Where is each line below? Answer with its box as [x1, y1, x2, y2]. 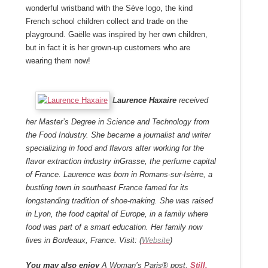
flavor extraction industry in [25, 157, 120, 166]
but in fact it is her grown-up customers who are [25, 43, 190, 53]
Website [141, 236, 170, 245]
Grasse [119, 157, 145, 166]
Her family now [148, 223, 202, 232]
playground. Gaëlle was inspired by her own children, [25, 30, 208, 39]
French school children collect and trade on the [25, 17, 188, 26]
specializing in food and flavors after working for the [25, 144, 204, 153]
